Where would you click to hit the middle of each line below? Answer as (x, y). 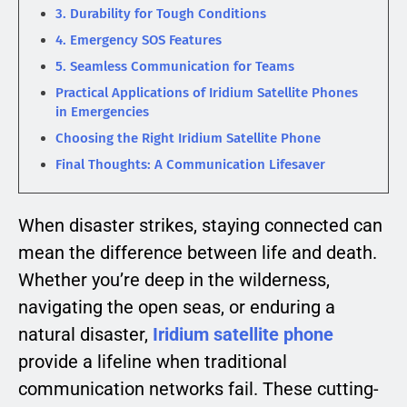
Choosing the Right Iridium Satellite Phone (188, 139)
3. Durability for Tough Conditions (161, 14)
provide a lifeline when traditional (153, 362)
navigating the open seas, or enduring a (177, 308)
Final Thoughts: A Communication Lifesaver (190, 165)
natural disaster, (85, 335)
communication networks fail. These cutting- (199, 389)
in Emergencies (102, 112)
